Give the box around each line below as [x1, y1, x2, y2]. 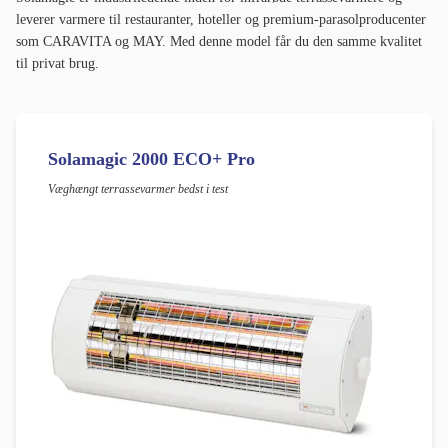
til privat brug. [16, 56, 99, 72]
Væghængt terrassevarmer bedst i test [48, 182, 228, 197]
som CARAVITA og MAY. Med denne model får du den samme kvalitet [16, 34, 422, 50]
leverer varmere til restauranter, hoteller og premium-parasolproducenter [16, 12, 426, 28]
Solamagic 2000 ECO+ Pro [48, 149, 255, 170]
